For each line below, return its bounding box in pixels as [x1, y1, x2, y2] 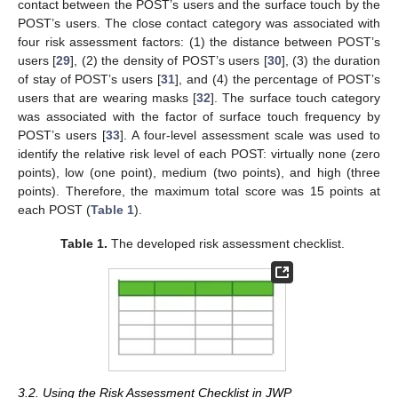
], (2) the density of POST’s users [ [70, 53, 267, 68]
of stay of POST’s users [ [18, 72, 162, 87]
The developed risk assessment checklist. [107, 236, 346, 251]
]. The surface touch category [211, 91, 381, 106]
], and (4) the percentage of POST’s [175, 72, 381, 87]
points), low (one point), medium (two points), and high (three [18, 165, 380, 180]
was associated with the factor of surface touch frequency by [18, 109, 380, 124]
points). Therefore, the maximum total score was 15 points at [18, 184, 380, 199]
